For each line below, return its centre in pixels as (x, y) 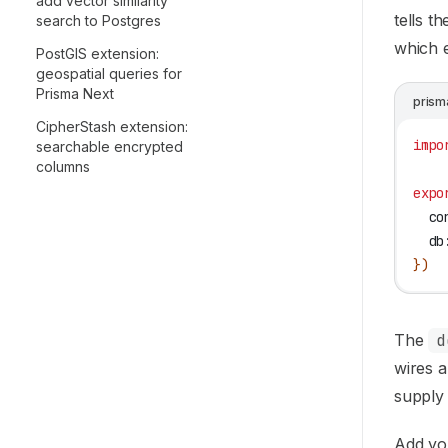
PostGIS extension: (97, 53)
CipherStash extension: (112, 126)
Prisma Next (75, 93)
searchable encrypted (109, 146)
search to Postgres (98, 20)
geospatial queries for (109, 73)
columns (63, 166)
